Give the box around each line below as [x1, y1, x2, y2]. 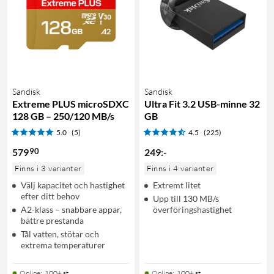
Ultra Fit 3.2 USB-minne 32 [144, 97, 260, 109]
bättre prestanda [21, 215, 84, 226]
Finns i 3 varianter [15, 163, 82, 173]
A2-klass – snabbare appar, [21, 204, 122, 215]
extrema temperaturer [21, 239, 105, 250]
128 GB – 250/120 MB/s [12, 109, 114, 122]
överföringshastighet [153, 204, 232, 215]
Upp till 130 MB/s [153, 193, 219, 204]
